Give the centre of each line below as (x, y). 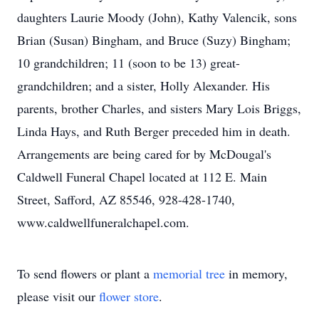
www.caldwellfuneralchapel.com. (103, 222)
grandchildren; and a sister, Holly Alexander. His (143, 85)
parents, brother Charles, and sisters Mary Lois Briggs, (159, 108)
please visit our (58, 296)
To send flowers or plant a (85, 273)
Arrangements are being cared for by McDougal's (144, 154)
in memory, (256, 273)
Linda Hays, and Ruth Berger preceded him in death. (154, 131)
